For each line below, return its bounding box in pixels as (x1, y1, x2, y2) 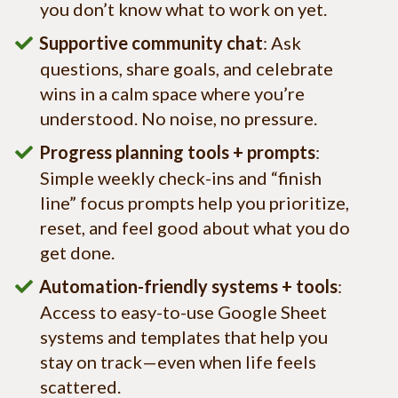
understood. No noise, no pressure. (40, 107, 324, 130)
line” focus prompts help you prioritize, (40, 192, 349, 214)
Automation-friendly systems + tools (39, 275, 338, 298)
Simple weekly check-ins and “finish (40, 167, 322, 189)
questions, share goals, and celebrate (40, 58, 333, 80)
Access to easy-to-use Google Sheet (40, 301, 327, 323)
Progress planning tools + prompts (39, 141, 315, 163)
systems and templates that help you (40, 326, 328, 348)
